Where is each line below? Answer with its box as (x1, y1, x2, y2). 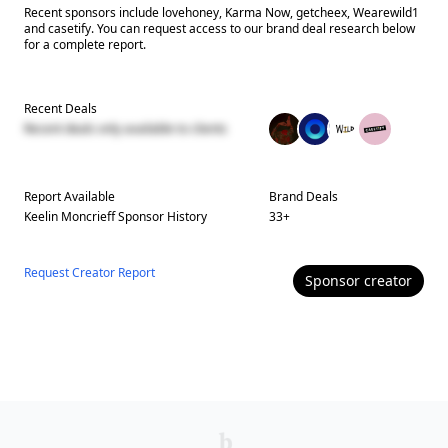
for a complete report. (24, 36, 146, 53)
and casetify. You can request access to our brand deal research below (24, 20, 415, 37)
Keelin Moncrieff (24, 208, 115, 225)
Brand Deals (269, 188, 339, 205)
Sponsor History (115, 208, 207, 225)
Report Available (24, 188, 115, 205)
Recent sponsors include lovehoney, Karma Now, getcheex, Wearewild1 (24, 4, 419, 21)
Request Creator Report (24, 264, 155, 281)
